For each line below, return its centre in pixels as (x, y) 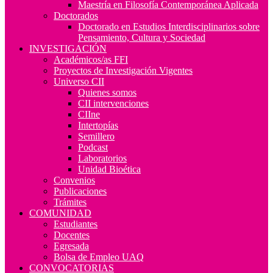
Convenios (74, 180)
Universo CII (79, 81)
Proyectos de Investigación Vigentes (123, 70)
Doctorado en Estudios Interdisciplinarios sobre (169, 26)
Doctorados (76, 15)
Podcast (93, 147)
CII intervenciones (113, 103)
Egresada (71, 246)
